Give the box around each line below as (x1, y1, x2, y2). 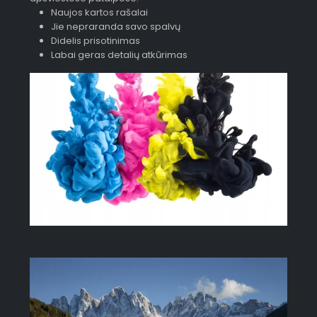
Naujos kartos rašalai (50, 6, 148, 20)
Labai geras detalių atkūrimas (50, 48, 188, 62)
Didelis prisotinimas (50, 34, 140, 48)
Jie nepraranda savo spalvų (50, 20, 180, 34)
